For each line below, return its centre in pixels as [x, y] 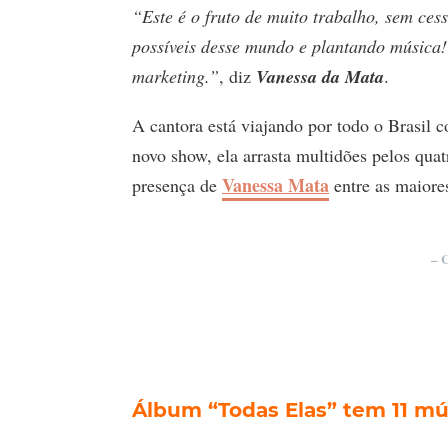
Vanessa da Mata [320, 76]
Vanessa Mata [275, 184]
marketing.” [175, 75]
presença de [177, 184]
